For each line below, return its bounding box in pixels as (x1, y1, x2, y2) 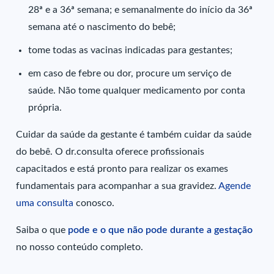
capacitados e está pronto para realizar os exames (16, 164, 229, 174)
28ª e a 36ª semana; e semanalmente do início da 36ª (28, 5, 253, 15)
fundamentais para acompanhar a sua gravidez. (16, 181, 219, 191)
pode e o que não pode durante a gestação (68, 225, 253, 235)
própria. (28, 103, 62, 113)
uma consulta (16, 198, 74, 209)
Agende (218, 181, 251, 191)
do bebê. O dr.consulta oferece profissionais (16, 147, 205, 157)
